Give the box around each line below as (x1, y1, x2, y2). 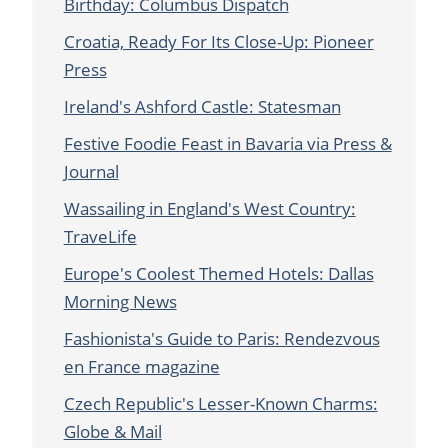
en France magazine (63, 355, 220, 379)
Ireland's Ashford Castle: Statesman (63, 95, 341, 119)
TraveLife (63, 225, 137, 249)
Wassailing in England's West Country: (63, 197, 356, 221)
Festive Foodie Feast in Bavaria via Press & (63, 132, 392, 156)
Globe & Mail (63, 420, 162, 444)
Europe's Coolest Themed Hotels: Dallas (63, 262, 374, 286)
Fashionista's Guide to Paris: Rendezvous (63, 327, 380, 351)
